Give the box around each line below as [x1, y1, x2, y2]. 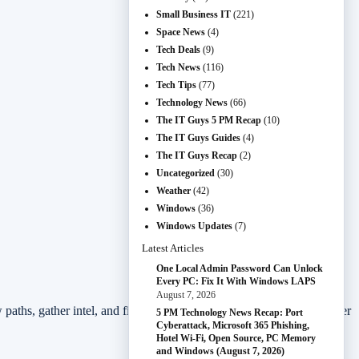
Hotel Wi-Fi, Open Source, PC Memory [156, 333, 316, 344]
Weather [156, 185, 191, 196]
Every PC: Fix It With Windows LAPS [156, 276, 316, 287]
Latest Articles [142, 242, 204, 254]
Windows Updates [156, 220, 232, 232]
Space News [156, 26, 205, 38]
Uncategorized [156, 167, 215, 179]
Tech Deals [156, 44, 200, 55]
